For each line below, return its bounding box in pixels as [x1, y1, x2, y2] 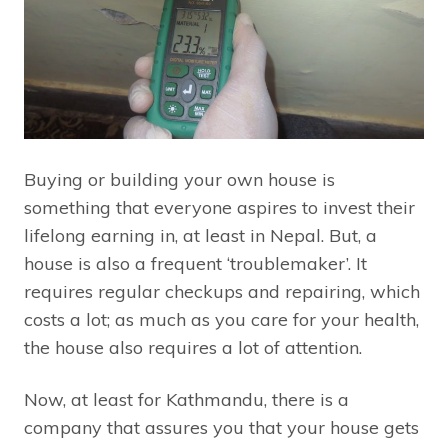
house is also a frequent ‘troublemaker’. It [24, 251, 367, 275]
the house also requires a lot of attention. [24, 335, 362, 359]
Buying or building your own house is [24, 167, 335, 191]
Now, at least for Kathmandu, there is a [24, 387, 349, 411]
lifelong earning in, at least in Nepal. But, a [24, 223, 377, 247]
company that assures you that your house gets [24, 415, 419, 439]
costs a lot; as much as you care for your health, [24, 307, 419, 331]
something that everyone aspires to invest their [24, 195, 415, 219]
